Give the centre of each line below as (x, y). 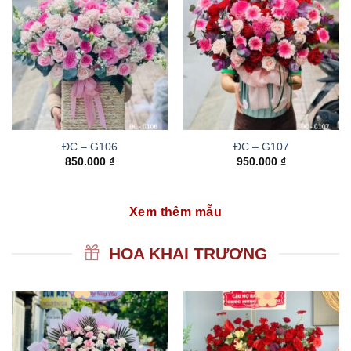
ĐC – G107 (261, 147)
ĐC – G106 (90, 147)
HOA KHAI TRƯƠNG (188, 254)
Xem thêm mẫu (175, 212)
